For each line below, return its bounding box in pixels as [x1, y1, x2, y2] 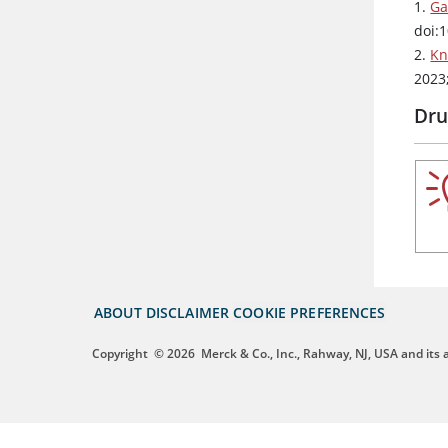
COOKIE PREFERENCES [233, 303, 386, 323]
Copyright [92, 345, 148, 363]
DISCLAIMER [145, 303, 230, 323]
